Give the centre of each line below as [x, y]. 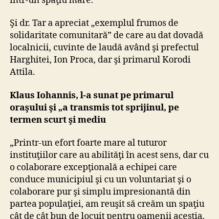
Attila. [22, 72]
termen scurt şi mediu [58, 120]
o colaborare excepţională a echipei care [93, 168]
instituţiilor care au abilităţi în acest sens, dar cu [109, 155]
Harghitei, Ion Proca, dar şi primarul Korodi [100, 60]
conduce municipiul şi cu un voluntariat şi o [100, 180]
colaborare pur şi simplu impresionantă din [100, 192]
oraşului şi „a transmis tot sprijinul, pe [94, 108]
